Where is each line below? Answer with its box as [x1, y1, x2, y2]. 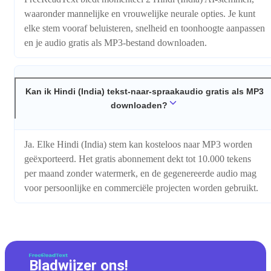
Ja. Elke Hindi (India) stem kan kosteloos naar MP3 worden [24, 139, 252, 150]
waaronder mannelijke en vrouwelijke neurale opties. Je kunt [24, 8, 255, 19]
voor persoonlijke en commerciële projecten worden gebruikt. [24, 183, 258, 194]
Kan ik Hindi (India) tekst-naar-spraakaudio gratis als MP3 [25, 86, 264, 96]
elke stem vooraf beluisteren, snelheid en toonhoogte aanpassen [24, 22, 265, 33]
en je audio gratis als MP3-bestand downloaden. [24, 37, 207, 48]
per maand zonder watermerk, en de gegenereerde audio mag [24, 168, 256, 179]
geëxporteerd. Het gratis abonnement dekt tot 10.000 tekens [24, 154, 251, 165]
